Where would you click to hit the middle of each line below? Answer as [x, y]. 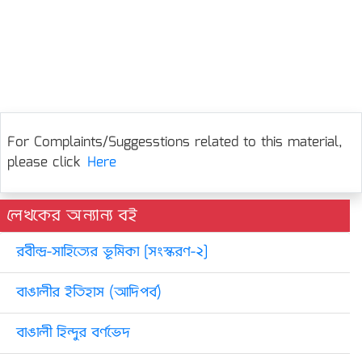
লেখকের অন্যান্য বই [72, 216]
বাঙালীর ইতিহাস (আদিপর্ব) [89, 293]
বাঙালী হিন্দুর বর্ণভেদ [73, 333]
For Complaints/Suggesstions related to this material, [175, 143]
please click [44, 163]
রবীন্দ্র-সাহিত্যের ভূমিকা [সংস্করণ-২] [112, 253]
